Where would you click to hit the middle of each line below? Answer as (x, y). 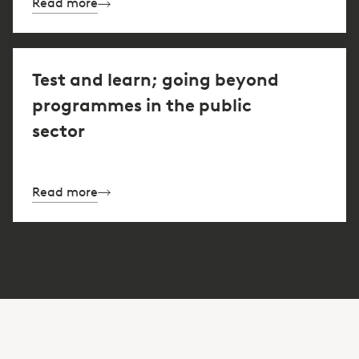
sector (58, 131)
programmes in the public (142, 105)
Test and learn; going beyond (155, 79)
